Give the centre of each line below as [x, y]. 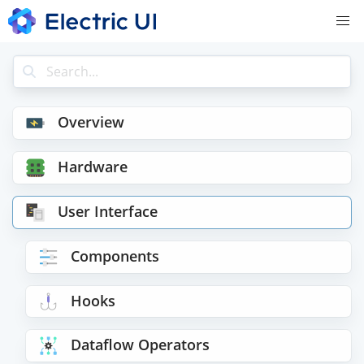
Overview [91, 122]
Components [115, 256]
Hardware [92, 166]
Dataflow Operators [140, 345]
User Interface [107, 211]
